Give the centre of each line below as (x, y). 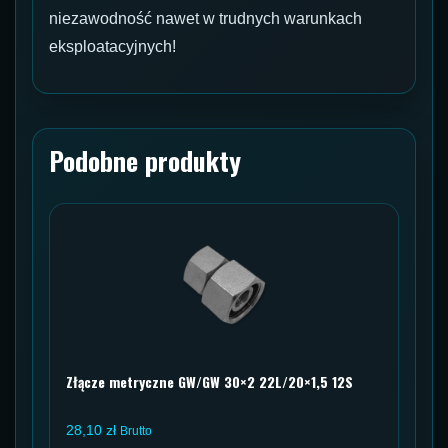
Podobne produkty (145, 161)
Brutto (136, 431)
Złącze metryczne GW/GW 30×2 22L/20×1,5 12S (209, 382)
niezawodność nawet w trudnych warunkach (205, 19)
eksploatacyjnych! (112, 47)
